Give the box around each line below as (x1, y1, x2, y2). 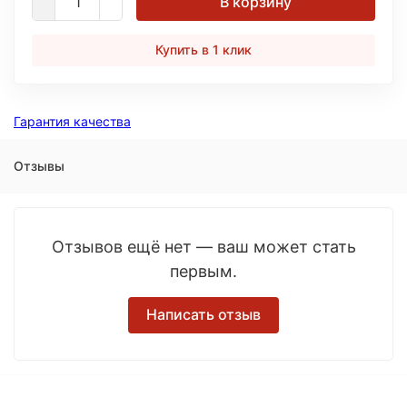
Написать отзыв (146, 305, 261, 323)
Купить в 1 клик (155, 42, 252, 57)
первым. (170, 262, 237, 281)
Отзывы (14, 158, 65, 174)
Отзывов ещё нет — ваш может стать (51, 237, 356, 256)
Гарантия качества (14, 114, 131, 129)
